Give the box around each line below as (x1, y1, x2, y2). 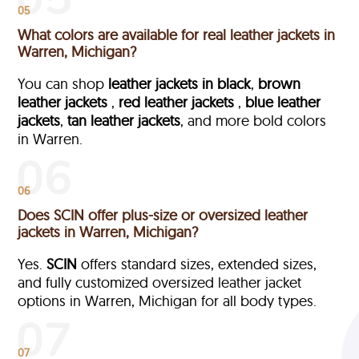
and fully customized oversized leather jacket (18, 272, 302, 292)
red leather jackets (119, 92, 235, 111)
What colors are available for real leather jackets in (18, 25, 336, 44)
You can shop (18, 74, 109, 93)
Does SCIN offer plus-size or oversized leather (18, 205, 309, 224)
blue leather (245, 92, 321, 111)
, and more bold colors (180, 111, 327, 130)
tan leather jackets (67, 111, 181, 130)
